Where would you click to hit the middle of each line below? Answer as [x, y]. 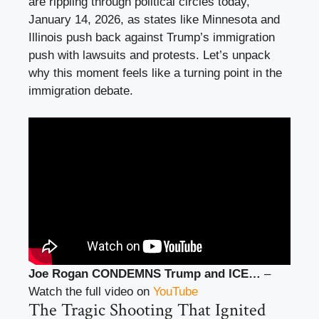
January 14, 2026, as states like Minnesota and [154, 19]
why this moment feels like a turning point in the [155, 73]
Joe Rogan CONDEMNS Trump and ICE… [145, 274]
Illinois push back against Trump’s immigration [152, 37]
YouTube [176, 292]
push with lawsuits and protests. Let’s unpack [150, 55]
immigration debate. [81, 90]
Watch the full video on [91, 292]
